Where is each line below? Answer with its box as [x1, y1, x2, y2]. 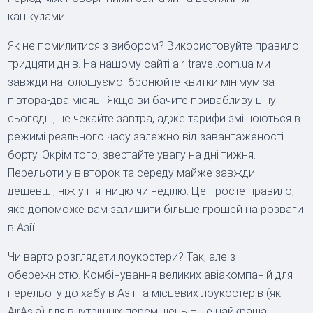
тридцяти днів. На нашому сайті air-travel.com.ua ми [8, 57, 271, 71]
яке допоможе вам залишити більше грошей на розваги [8, 202, 304, 216]
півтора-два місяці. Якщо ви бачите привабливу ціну [8, 93, 277, 107]
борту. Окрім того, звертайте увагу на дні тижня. [8, 147, 256, 161]
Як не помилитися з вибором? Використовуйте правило [8, 38, 300, 52]
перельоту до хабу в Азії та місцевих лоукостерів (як [8, 286, 282, 300]
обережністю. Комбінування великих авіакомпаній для [8, 268, 293, 282]
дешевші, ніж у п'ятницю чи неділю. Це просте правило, [8, 184, 295, 198]
